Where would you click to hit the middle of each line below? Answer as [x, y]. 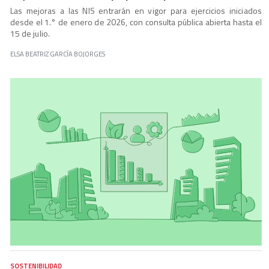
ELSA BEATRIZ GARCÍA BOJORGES [57, 54]
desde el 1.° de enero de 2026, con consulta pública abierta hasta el [136, 22]
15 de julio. [30, 34]
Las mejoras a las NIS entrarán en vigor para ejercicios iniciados [136, 11]
